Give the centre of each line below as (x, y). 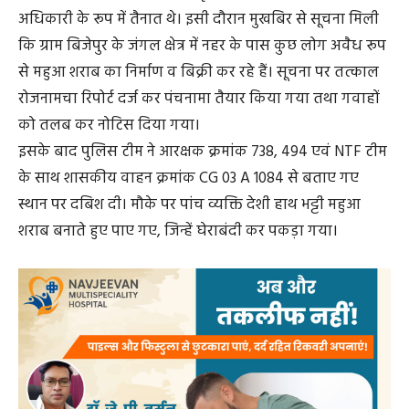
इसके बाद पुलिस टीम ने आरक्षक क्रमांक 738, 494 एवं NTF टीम (203, 152)
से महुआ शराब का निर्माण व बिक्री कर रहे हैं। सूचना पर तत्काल (199, 72)
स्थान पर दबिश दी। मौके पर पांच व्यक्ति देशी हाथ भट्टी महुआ (189, 204)
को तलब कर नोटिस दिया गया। (109, 125)
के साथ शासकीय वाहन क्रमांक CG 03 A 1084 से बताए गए (189, 178)
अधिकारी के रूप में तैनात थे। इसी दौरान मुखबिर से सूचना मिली (199, 19)
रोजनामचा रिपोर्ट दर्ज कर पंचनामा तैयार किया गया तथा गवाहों (199, 99)
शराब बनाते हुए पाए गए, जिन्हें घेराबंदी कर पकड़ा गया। (178, 231)
